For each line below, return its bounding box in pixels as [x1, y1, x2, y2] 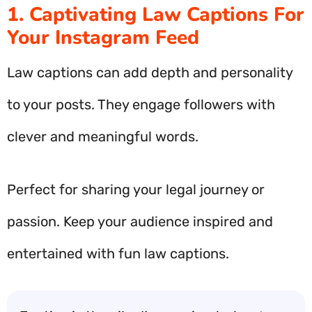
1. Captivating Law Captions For [7, 1, 304, 28]
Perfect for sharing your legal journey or [7, 181, 265, 198]
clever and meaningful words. [7, 128, 198, 145]
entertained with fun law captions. [7, 245, 229, 262]
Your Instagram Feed [7, 24, 199, 51]
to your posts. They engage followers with [7, 96, 275, 113]
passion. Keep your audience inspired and [7, 213, 273, 230]
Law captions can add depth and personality [7, 64, 292, 81]
